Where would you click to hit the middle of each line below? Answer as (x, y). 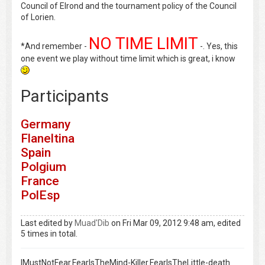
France (40, 181)
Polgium (43, 167)
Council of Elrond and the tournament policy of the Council (129, 6)
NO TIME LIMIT (143, 44)
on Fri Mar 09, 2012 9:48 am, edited (175, 223)
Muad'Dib (92, 223)
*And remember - (55, 46)
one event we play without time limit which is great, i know (128, 59)
